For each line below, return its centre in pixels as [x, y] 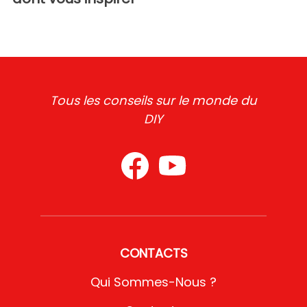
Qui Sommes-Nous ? [153, 282]
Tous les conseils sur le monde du [153, 100]
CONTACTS [153, 253]
